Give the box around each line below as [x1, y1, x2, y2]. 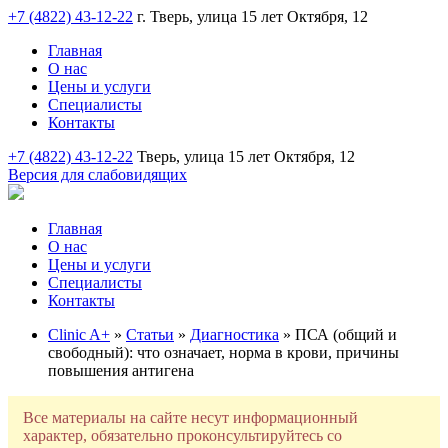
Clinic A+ [48, 326, 110, 343]
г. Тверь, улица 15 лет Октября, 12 [137, 8, 368, 25]
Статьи [126, 326, 174, 343]
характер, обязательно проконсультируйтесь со [23, 427, 342, 444]
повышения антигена [48, 362, 194, 379]
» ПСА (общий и [279, 326, 397, 343]
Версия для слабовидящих [8, 166, 187, 183]
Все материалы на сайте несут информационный [23, 409, 358, 426]
